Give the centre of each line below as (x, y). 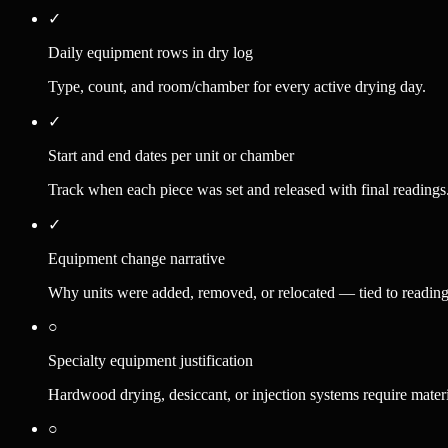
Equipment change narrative (136, 259)
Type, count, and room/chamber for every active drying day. (237, 87)
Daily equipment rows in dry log (150, 53)
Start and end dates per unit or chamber (171, 156)
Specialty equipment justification (150, 361)
